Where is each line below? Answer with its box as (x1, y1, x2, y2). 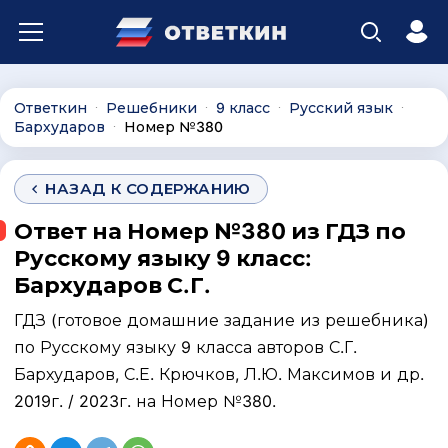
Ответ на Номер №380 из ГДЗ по (14, 218, 406, 244)
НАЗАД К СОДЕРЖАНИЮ (45, 179, 251, 198)
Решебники (106, 99, 197, 116)
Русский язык (289, 99, 393, 116)
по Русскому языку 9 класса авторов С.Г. (14, 337, 357, 357)
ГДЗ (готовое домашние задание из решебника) (14, 310, 429, 330)
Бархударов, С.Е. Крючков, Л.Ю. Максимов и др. (14, 364, 424, 384)
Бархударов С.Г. (14, 272, 211, 298)
